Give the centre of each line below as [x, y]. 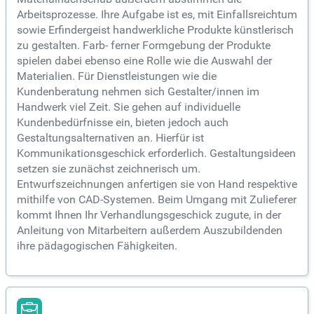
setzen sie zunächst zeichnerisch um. [109, 169]
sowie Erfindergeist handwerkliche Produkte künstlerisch [155, 30]
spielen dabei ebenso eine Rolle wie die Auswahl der [144, 61]
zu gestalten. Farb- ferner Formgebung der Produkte [144, 46]
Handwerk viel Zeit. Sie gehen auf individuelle [129, 107]
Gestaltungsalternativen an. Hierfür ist [110, 138]
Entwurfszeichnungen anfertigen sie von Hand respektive [157, 184]
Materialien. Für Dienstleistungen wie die [117, 76]
